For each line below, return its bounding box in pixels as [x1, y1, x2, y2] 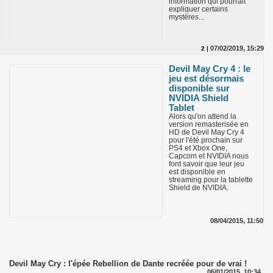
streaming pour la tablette [169, 175, 253, 185]
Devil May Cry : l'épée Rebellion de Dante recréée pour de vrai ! [9, 259, 247, 269]
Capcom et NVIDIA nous [169, 152, 249, 161]
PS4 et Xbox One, [169, 144, 227, 153]
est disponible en [169, 168, 225, 177]
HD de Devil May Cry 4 [169, 128, 244, 137]
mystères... [169, 13, 204, 22]
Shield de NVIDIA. [169, 183, 229, 193]
